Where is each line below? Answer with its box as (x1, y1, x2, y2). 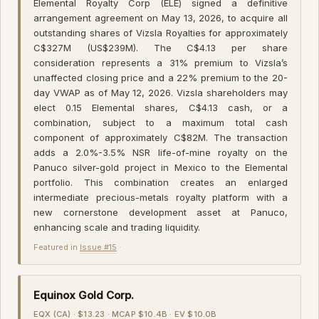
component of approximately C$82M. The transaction (33, 131, 288, 143)
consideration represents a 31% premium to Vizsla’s (33, 56, 288, 68)
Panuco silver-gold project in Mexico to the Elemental (33, 161, 288, 173)
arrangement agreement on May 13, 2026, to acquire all (33, 11, 288, 23)
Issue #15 (80, 241, 117, 252)
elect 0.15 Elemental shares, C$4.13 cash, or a (33, 101, 288, 113)
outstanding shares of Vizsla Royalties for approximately (33, 26, 288, 38)
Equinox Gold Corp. (33, 288, 134, 302)
